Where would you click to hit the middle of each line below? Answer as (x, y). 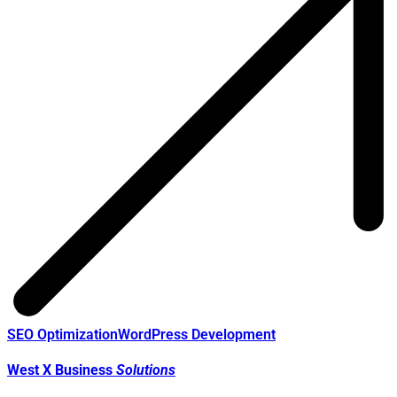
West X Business (62, 370)
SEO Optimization (62, 335)
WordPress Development (197, 335)
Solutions (146, 370)
